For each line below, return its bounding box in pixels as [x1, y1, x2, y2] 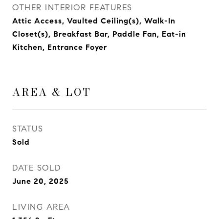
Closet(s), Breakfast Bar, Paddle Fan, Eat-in [12, 29, 186, 39]
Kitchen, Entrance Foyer [12, 43, 107, 52]
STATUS [12, 124, 43, 134]
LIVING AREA [12, 202, 70, 212]
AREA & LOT [12, 84, 91, 100]
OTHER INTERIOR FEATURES [12, 2, 132, 13]
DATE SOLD [12, 163, 61, 173]
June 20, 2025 [12, 176, 69, 186]
